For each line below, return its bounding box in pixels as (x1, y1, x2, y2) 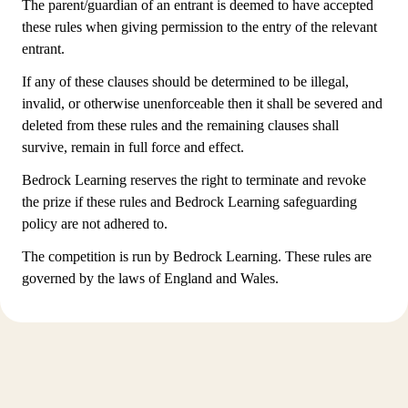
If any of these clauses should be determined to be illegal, (22, 74, 349, 89)
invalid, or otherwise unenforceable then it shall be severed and (22, 96, 382, 111)
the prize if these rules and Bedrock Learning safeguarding (22, 194, 357, 209)
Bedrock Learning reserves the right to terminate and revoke (22, 172, 366, 188)
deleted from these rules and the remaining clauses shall (22, 117, 339, 133)
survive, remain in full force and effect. (22, 139, 244, 155)
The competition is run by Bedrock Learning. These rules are (22, 249, 372, 264)
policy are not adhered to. (22, 216, 168, 231)
